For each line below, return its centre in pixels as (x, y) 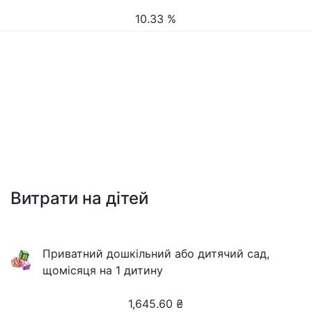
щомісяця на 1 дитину (103, 270)
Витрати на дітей (79, 198)
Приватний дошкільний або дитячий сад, (156, 253)
